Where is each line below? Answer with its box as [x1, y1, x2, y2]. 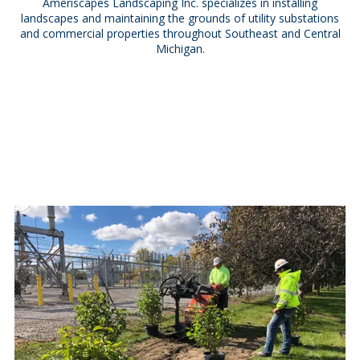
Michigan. [155, 40, 205, 56]
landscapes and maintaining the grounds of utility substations [21, 10, 339, 26]
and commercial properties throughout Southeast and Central [19, 25, 341, 41]
